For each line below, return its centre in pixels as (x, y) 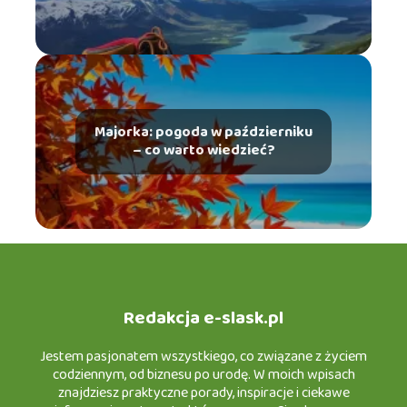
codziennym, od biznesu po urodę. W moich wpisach (203, 374)
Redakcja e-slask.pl (203, 318)
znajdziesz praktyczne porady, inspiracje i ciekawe (203, 392)
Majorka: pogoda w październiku (203, 133)
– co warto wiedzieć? (203, 151)
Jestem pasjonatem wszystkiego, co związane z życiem (203, 356)
